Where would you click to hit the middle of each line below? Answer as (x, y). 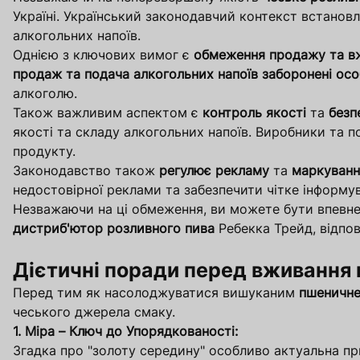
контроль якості (254, 113)
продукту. (44, 151)
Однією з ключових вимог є (103, 55)
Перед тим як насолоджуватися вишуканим (156, 293)
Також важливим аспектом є (108, 113)
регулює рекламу (214, 171)
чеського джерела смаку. (94, 312)
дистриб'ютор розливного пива (114, 229)
